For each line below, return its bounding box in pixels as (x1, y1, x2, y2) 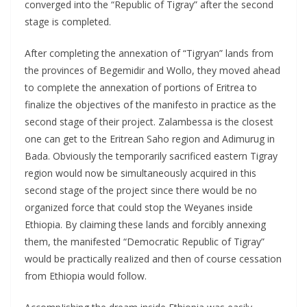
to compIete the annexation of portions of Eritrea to (25, 80, 257, 94)
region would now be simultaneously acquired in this (25, 166, 256, 180)
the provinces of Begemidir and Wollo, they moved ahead (25, 63, 280, 77)
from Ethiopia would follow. (25, 269, 147, 282)
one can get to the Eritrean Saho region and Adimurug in (25, 132, 275, 145)
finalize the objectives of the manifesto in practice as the (25, 97, 276, 111)
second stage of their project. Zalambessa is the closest (25, 114, 273, 128)
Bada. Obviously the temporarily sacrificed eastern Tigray (25, 149, 278, 162)
